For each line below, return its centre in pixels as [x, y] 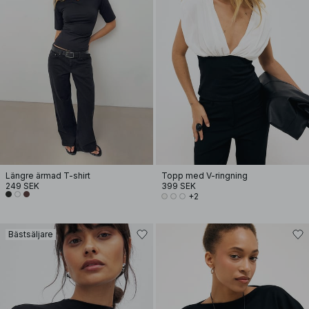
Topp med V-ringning [205, 176]
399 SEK [179, 186]
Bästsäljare [31, 234]
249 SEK [22, 186]
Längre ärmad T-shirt [48, 176]
